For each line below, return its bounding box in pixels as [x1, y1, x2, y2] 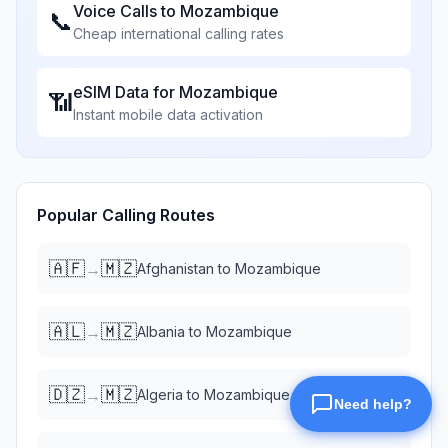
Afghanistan [137, 260, 214, 277]
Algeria [137, 386, 183, 403]
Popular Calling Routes [37, 205, 215, 225]
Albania [137, 323, 185, 340]
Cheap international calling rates [73, 25, 284, 42]
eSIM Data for [73, 82, 179, 102]
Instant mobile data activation [73, 106, 263, 123]
